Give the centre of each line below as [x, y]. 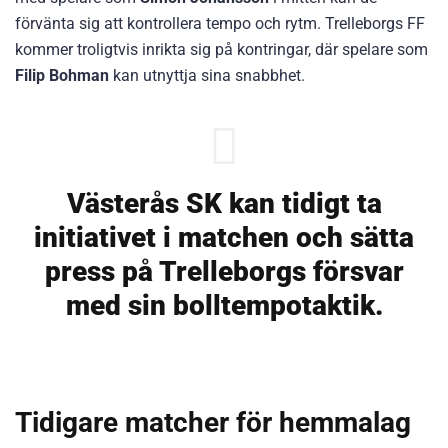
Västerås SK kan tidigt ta [224, 204]
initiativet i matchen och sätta [224, 238]
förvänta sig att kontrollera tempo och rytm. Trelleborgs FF [220, 23]
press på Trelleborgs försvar [224, 272]
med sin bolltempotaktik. [224, 306]
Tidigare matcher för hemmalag [213, 422]
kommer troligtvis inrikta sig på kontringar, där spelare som [221, 49]
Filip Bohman [62, 75]
